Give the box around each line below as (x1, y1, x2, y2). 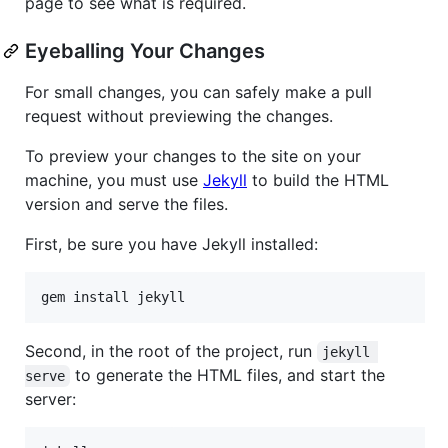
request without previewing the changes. (25, 105, 333, 126)
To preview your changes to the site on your (25, 145, 361, 166)
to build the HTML (247, 169, 389, 190)
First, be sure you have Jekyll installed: (25, 233, 318, 254)
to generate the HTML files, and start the (70, 364, 391, 385)
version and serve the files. (25, 193, 228, 214)
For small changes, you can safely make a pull (25, 81, 372, 102)
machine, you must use (25, 169, 203, 190)
